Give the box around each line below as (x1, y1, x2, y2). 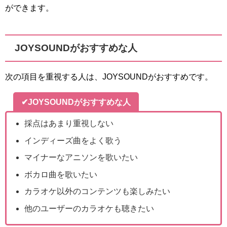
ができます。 (5, 4, 54, 12)
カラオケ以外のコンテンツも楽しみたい (24, 187, 171, 196)
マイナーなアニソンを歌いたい (24, 153, 138, 162)
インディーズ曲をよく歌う (24, 136, 122, 144)
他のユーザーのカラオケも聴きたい (24, 204, 155, 213)
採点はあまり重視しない (24, 119, 114, 128)
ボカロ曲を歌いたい (24, 170, 98, 178)
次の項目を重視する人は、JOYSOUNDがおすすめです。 (5, 72, 213, 81)
